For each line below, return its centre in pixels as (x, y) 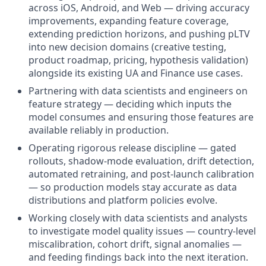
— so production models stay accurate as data (133, 187)
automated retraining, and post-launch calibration (141, 174)
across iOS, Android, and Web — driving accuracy (139, 8)
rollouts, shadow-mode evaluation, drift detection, (141, 161)
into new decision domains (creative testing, (127, 47)
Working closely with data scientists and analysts (138, 218)
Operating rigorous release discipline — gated (132, 148)
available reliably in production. (99, 130)
